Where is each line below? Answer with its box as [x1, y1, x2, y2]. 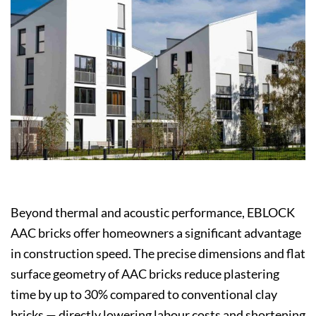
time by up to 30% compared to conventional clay [11, 286, 277, 303]
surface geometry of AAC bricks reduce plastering [11, 266, 279, 282]
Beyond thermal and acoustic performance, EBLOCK [11, 205, 295, 221]
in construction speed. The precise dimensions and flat [11, 245, 305, 262]
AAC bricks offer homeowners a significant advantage [11, 225, 301, 241]
